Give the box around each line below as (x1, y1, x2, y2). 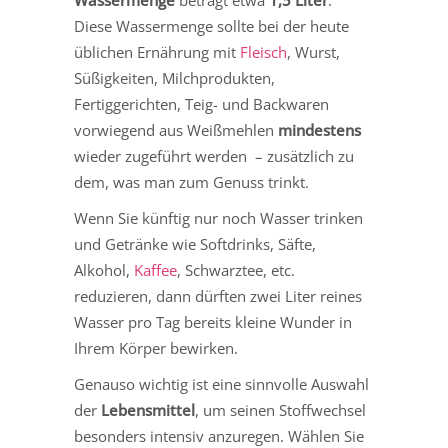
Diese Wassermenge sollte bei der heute (74, 16, 349, 37)
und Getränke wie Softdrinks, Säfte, (74, 234, 316, 255)
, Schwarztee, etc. (177, 260, 295, 281)
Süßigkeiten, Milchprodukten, (74, 68, 275, 89)
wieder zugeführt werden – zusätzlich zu (74, 146, 354, 167)
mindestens (278, 120, 361, 141)
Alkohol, (74, 260, 134, 281)
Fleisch (240, 42, 287, 63)
